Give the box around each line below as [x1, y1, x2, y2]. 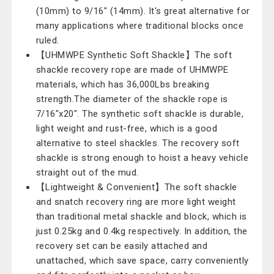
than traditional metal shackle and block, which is [35, 211, 247, 222]
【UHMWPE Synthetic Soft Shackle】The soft [35, 50, 232, 61]
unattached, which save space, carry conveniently [35, 255, 249, 266]
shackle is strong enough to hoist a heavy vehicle [35, 152, 249, 163]
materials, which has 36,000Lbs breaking [35, 79, 210, 90]
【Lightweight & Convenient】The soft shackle [35, 182, 237, 193]
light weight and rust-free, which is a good [35, 123, 218, 134]
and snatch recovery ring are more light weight [35, 196, 236, 207]
